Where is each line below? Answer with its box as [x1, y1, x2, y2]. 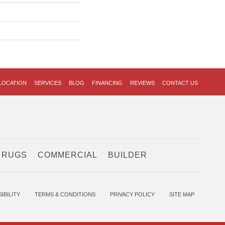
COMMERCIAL [37, 151, 97, 160]
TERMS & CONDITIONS [35, 191, 95, 198]
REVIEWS [130, 80, 155, 86]
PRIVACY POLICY [110, 191, 155, 198]
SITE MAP [169, 191, 194, 198]
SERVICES [34, 80, 61, 86]
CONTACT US [162, 80, 198, 86]
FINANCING [92, 80, 123, 86]
